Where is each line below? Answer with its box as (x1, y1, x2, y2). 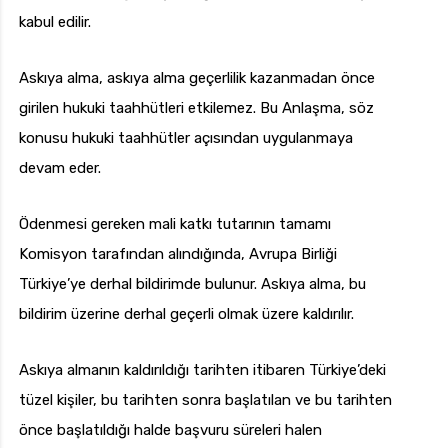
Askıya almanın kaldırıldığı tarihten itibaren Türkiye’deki (19, 361, 386, 380)
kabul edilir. (19, 13, 91, 32)
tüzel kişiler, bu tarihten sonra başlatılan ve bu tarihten (19, 391, 392, 410)
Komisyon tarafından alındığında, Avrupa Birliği (19, 245, 337, 264)
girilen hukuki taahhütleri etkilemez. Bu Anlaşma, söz (19, 99, 374, 118)
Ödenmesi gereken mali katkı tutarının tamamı (19, 215, 331, 234)
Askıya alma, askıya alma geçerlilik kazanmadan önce (19, 69, 375, 88)
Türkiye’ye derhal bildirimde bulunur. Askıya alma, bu (19, 275, 366, 294)
